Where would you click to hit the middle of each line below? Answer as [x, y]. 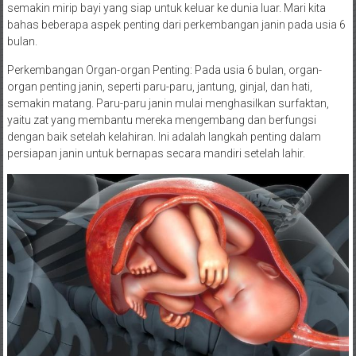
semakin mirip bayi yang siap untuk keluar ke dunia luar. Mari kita [166, 8]
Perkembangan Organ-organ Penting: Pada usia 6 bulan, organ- [164, 70]
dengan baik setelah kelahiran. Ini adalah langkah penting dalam [164, 137]
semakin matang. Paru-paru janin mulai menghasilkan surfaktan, [168, 104]
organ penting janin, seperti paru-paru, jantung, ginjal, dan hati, [159, 87]
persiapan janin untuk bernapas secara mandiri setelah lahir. [156, 154]
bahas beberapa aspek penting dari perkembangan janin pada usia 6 [176, 25]
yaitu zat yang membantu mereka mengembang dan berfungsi [161, 120]
